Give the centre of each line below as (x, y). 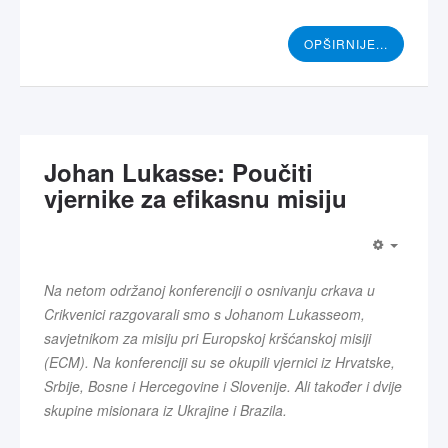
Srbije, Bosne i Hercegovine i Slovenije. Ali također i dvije (223, 385)
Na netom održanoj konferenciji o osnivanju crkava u (209, 289)
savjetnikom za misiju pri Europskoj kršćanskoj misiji (207, 337)
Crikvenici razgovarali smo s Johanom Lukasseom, (204, 313)
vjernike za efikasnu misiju (195, 197)
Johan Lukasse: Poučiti (178, 171)
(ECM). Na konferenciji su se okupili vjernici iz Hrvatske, (219, 361)
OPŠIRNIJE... (346, 43)
